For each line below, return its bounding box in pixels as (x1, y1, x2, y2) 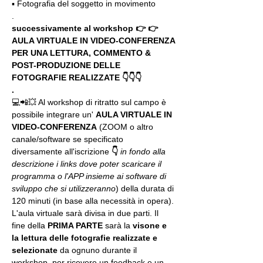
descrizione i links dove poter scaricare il (12, 159, 164, 168)
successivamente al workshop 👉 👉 (12, 23, 160, 33)
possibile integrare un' (12, 110, 96, 119)
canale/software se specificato (12, 134, 126, 144)
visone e (133, 221, 169, 230)
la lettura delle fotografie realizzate (12, 233, 150, 242)
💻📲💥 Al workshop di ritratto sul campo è (12, 97, 168, 107)
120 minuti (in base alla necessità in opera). (12, 196, 174, 205)
